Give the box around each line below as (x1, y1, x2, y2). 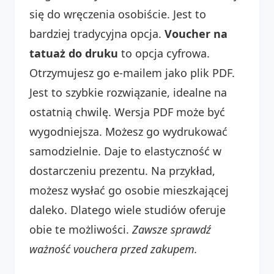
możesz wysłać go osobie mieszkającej (29, 182, 229, 198)
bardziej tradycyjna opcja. (29, 26, 165, 41)
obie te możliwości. (29, 221, 132, 237)
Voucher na (165, 26, 228, 41)
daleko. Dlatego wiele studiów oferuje (29, 202, 226, 217)
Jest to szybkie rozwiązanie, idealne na (29, 84, 227, 100)
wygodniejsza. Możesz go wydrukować (29, 124, 228, 139)
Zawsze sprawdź (132, 221, 211, 237)
